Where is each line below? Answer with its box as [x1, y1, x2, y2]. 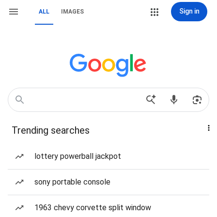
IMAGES [61, 8, 84, 15]
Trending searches [12, 124, 90, 136]
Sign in [179, 7, 200, 15]
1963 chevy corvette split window [34, 203, 151, 212]
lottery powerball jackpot [34, 152, 121, 161]
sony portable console [34, 177, 110, 186]
